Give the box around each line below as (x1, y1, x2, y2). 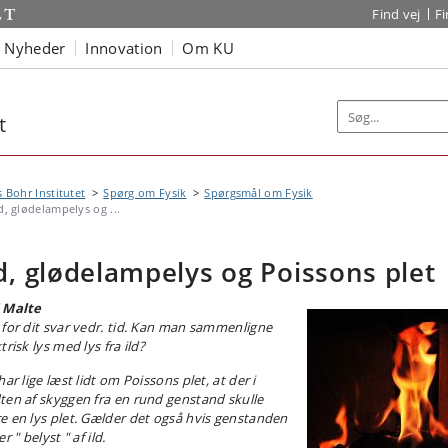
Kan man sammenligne (130, 318, 273, 336)
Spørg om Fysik (103, 185, 187, 200)
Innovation (85, 37, 163, 58)
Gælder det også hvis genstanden (80, 409, 288, 427)
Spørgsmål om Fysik (204, 185, 313, 200)
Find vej (372, 5, 421, 23)
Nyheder (4, 37, 66, 58)
